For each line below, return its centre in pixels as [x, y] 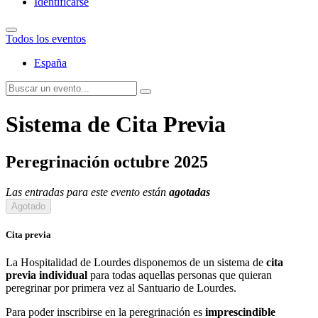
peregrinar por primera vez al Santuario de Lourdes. [122, 288]
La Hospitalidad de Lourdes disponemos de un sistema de [136, 263]
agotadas [190, 192]
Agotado [28, 207]
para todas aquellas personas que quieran [180, 275]
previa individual [46, 275]
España [50, 63]
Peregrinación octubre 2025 [107, 162]
